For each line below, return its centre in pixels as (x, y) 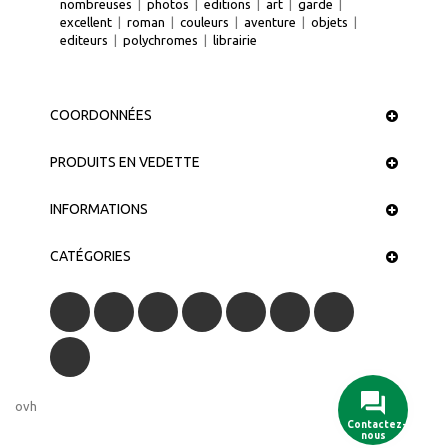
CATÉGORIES (90, 256)
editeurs (84, 40)
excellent (86, 22)
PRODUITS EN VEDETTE (125, 162)
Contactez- (376, 424)
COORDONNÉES (101, 115)
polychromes (160, 40)
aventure (270, 22)
